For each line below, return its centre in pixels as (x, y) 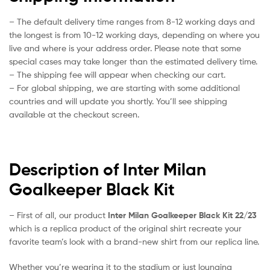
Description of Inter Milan (108, 169)
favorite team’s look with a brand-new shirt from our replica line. (134, 241)
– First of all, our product (57, 215)
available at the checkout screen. (74, 114)
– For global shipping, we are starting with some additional (124, 87)
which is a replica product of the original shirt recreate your (125, 228)
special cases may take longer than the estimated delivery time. (133, 61)
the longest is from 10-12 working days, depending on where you (134, 34)
